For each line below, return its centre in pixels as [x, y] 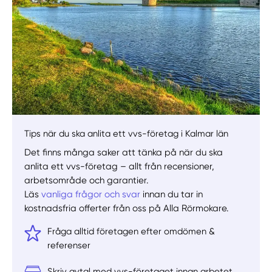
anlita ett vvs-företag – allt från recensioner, [120, 166]
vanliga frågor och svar [91, 194]
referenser [69, 245]
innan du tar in [172, 194]
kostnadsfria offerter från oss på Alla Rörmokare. [127, 208]
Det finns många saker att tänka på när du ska [124, 152]
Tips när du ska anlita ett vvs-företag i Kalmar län [127, 133]
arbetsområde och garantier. [87, 180]
